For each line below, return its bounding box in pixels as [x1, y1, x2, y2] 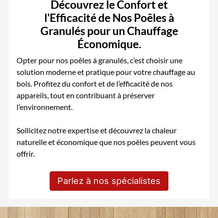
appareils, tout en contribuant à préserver [17, 91, 155, 100]
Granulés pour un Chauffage [40, 24, 178, 38]
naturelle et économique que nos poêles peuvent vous [17, 137, 196, 147]
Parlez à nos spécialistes [57, 176, 161, 186]
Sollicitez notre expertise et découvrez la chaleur [17, 126, 177, 135]
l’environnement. [17, 102, 73, 112]
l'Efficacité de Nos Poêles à [44, 11, 174, 25]
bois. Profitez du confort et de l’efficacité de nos [17, 79, 173, 89]
